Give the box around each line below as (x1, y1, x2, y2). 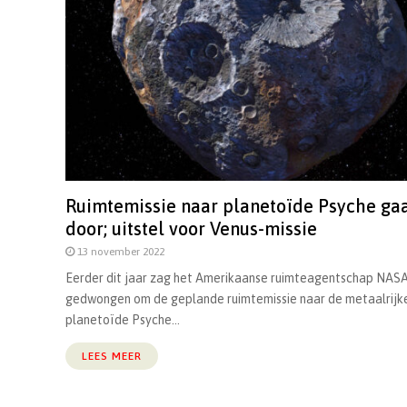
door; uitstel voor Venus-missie (65, 217, 317, 239)
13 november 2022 (77, 244, 164, 258)
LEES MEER (82, 349, 142, 362)
